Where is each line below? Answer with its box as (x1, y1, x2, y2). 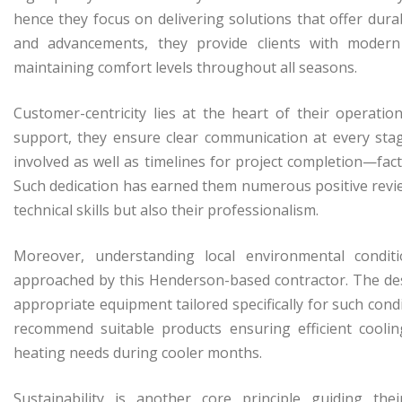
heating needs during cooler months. (13, 342, 262, 363)
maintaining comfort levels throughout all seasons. (13, 57, 357, 77)
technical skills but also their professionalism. (13, 199, 319, 220)
